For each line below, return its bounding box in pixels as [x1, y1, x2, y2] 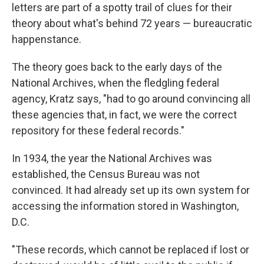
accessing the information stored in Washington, [12, 200, 239, 213]
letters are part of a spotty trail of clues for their [12, 1, 232, 14]
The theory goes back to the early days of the [12, 61, 222, 74]
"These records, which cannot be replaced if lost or [12, 243, 249, 256]
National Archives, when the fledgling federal [12, 77, 219, 90]
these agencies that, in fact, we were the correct [12, 108, 237, 121]
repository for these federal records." [12, 124, 184, 137]
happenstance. [12, 33, 81, 46]
